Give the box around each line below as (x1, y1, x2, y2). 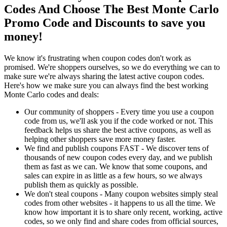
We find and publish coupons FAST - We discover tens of (24, 144, 209, 153)
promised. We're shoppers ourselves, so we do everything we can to (4, 63, 220, 72)
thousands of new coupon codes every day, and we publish (24, 153, 212, 162)
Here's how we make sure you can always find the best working (4, 81, 208, 90)
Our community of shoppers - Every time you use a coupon (24, 107, 214, 117)
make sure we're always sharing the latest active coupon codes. (4, 72, 204, 81)
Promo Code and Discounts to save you (4, 16, 205, 30)
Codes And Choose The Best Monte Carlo (4, 3, 219, 16)
